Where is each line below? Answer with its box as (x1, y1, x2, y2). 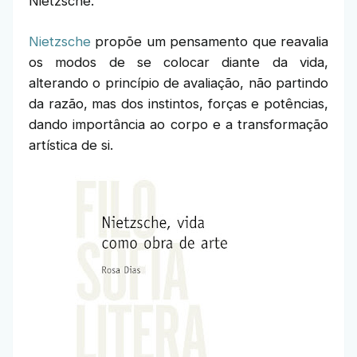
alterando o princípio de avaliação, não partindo (29, 75, 328, 91)
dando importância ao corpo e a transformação (29, 116, 328, 132)
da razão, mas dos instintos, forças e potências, (29, 96, 328, 112)
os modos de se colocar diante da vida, (29, 54, 328, 70)
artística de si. (29, 137, 113, 153)
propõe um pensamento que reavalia (91, 33, 328, 49)
